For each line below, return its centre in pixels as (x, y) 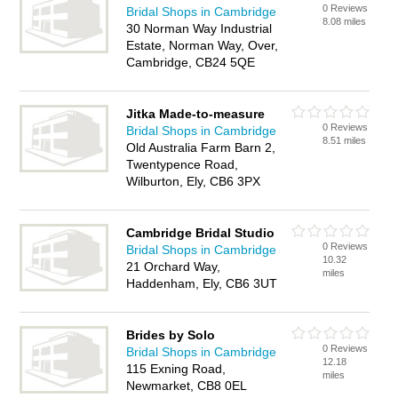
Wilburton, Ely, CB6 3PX (194, 181)
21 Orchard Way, (174, 267)
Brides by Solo (171, 335)
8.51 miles (345, 140)
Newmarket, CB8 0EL (187, 386)
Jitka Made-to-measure (196, 114)
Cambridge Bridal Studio (201, 233)
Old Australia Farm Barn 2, (201, 147)
